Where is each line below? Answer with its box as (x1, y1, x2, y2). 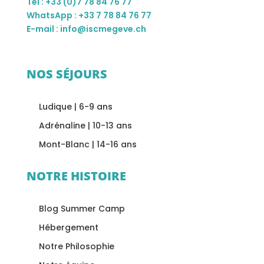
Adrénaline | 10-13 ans (38, 119, 132, 131)
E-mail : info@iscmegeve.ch (26, 22, 146, 35)
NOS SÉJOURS (26, 65, 107, 82)
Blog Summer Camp (38, 202, 125, 214)
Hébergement (38, 221, 98, 233)
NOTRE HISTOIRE (26, 167, 126, 184)
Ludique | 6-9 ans (38, 100, 113, 113)
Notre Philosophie (38, 240, 114, 252)
